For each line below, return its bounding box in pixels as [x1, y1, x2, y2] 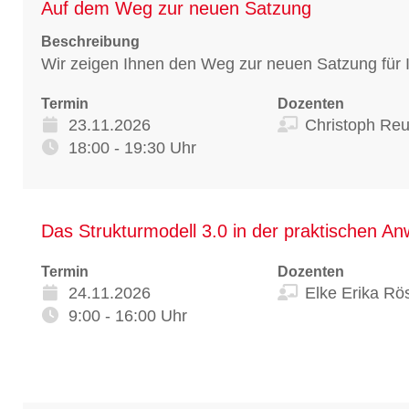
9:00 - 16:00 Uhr [68, 306, 187, 325]
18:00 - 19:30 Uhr [68, 138, 196, 157]
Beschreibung [41, 33, 140, 49]
